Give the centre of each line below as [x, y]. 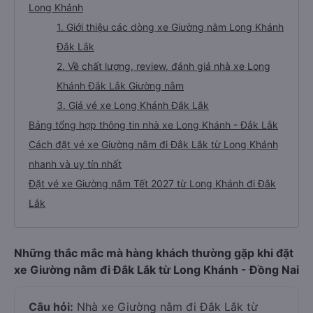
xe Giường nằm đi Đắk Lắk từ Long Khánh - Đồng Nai [156, 270]
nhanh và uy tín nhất [75, 164]
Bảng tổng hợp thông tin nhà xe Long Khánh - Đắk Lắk [153, 125]
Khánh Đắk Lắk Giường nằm [120, 86]
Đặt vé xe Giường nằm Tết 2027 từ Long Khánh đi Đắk [152, 183]
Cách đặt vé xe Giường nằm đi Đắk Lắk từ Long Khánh [153, 144]
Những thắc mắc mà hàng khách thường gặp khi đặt [154, 253]
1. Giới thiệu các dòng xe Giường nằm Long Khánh [170, 27]
